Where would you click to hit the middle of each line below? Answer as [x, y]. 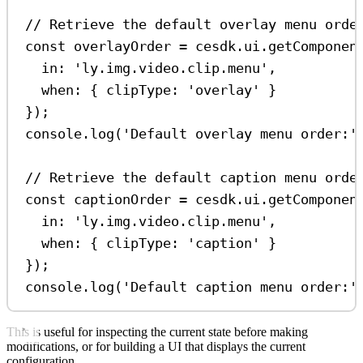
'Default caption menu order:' [240, 286]
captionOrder [123, 199]
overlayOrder [123, 46]
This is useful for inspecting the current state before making [157, 332]
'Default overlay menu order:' [240, 133]
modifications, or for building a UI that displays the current [156, 347]
